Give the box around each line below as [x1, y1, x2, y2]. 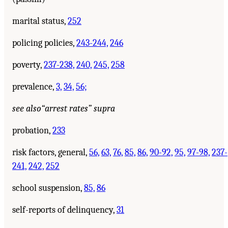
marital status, [12, 15, 68, 26]
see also [12, 103, 41, 114]
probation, [12, 125, 52, 136]
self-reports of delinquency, [12, 204, 117, 215]
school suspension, [12, 182, 84, 193]
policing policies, [12, 37, 76, 48]
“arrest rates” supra [41, 103, 115, 114]
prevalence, [12, 81, 56, 92]
